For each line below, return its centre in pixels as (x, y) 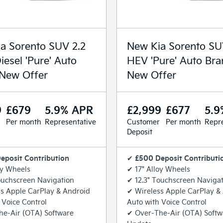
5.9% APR (69, 109)
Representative (70, 121)
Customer (143, 121)
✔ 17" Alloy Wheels (159, 169)
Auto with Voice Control (167, 202)
